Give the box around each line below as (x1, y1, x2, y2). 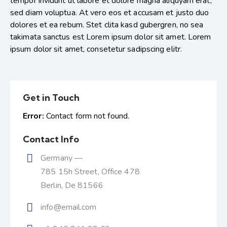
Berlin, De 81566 (41, 179, 103, 191)
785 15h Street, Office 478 (41, 166, 140, 177)
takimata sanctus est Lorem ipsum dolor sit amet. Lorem (10, 31, 211, 43)
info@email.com (41, 201, 97, 213)
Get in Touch (23, 92, 80, 104)
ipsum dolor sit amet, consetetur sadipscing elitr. (10, 44, 182, 55)
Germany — (41, 152, 83, 164)
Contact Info (23, 133, 79, 145)
